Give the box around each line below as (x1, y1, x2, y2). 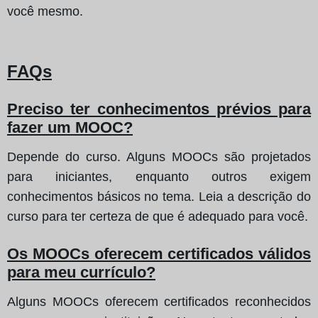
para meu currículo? (7, 263, 155, 281)
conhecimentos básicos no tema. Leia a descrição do (7, 189, 311, 204)
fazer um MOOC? (7, 118, 133, 136)
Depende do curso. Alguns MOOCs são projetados (7, 149, 311, 164)
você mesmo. (7, 4, 83, 18)
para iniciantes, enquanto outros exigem (7, 169, 311, 184)
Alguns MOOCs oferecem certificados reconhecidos (7, 294, 311, 309)
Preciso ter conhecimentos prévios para (7, 99, 311, 118)
